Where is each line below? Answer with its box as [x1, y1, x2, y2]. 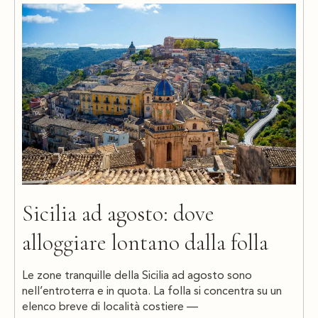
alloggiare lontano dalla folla [22, 228, 268, 256]
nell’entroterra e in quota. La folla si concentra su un [22, 285, 282, 297]
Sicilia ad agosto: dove [22, 199, 214, 227]
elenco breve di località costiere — [22, 301, 198, 313]
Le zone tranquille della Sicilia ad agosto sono [22, 270, 252, 282]
